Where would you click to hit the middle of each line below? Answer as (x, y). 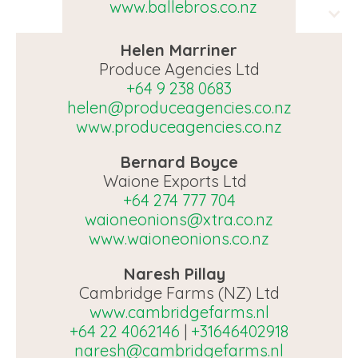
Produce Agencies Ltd (179, 69)
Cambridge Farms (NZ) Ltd (179, 293)
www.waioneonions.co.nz (179, 239)
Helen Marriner (179, 50)
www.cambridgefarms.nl (179, 312)
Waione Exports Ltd (179, 181)
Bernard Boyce (179, 162)
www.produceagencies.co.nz (179, 127)
